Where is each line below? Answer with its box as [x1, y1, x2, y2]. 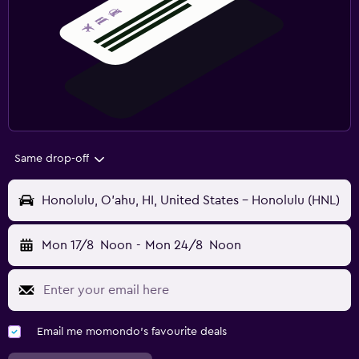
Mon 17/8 [42, 239, 94, 252]
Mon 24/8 [144, 239, 203, 252]
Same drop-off [14, 153, 89, 165]
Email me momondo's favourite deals [37, 326, 227, 338]
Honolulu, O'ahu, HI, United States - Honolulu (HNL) [42, 194, 340, 208]
